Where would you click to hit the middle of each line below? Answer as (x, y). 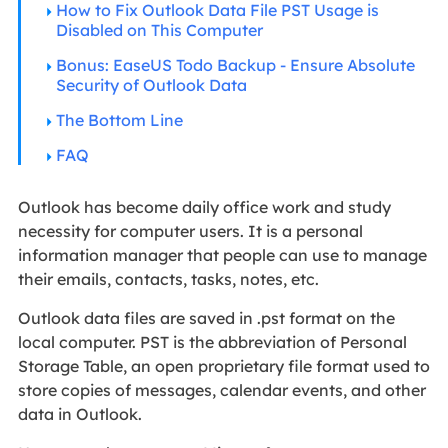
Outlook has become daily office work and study (204, 206)
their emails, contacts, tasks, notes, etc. (170, 278)
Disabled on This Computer (159, 29)
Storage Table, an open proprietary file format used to (223, 365)
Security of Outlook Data (151, 84)
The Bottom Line (119, 119)
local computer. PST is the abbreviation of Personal (212, 341)
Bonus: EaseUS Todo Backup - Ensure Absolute (235, 64)
